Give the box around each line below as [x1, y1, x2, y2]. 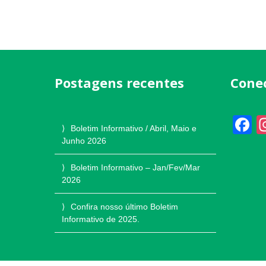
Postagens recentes [54, 74, 184, 91]
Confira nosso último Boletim [70, 202, 178, 211]
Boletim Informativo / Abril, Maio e [70, 123, 197, 133]
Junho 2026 [61, 136, 106, 145]
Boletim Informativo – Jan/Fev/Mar [70, 163, 200, 172]
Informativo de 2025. [61, 214, 140, 224]
